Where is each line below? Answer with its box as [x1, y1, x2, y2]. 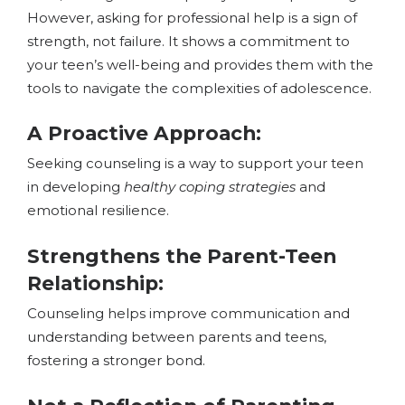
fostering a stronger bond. [27, 352, 205, 370]
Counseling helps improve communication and [27, 305, 350, 323]
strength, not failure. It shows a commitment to [27, 32, 350, 50]
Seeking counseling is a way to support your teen [27, 155, 363, 173]
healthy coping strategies [124, 178, 296, 196]
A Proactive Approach [27, 121, 256, 146]
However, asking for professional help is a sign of [27, 8, 357, 26]
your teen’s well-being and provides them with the [27, 55, 373, 73]
